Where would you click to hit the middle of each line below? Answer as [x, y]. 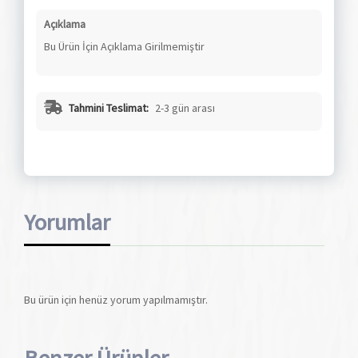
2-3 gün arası [184, 107]
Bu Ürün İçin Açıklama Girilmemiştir [124, 46]
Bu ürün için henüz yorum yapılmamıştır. [116, 299]
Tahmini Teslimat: [109, 107]
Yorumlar [67, 222]
